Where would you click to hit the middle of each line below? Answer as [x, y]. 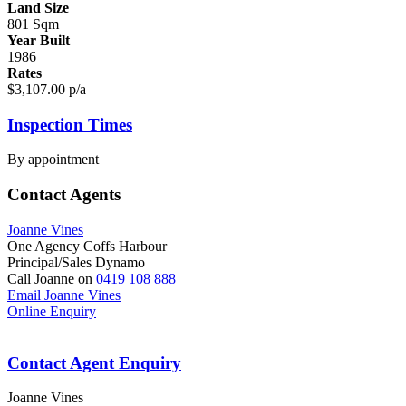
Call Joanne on [52, 278]
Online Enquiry [52, 311]
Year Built [39, 41]
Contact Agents [64, 195]
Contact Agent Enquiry [94, 362]
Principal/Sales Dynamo [76, 262]
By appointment [53, 159]
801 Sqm [33, 24]
